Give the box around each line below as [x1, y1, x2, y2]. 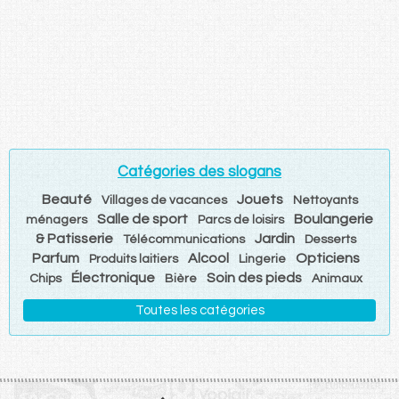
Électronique [71, 270, 155, 285]
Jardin [255, 231, 295, 246]
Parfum [32, 250, 79, 265]
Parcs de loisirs [198, 213, 284, 226]
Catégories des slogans [118, 163, 281, 180]
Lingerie [239, 252, 286, 265]
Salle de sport [97, 211, 188, 226]
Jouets [236, 191, 283, 207]
